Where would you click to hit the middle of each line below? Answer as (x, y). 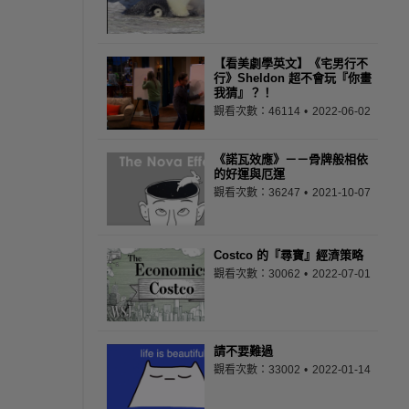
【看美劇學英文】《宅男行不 (291, 63)
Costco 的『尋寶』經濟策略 (288, 255)
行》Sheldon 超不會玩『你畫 (293, 78)
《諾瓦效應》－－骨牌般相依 (291, 159)
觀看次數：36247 (258, 193)
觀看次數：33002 (258, 370)
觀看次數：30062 (258, 274)
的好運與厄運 (249, 174)
